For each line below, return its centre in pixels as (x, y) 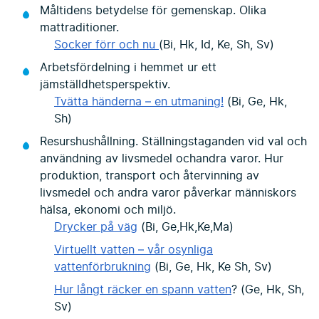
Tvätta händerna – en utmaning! (139, 102)
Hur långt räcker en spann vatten (143, 290)
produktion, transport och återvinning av (150, 176)
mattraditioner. (79, 28)
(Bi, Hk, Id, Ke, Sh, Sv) (216, 45)
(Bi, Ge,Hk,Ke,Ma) (185, 228)
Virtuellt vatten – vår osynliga (134, 250)
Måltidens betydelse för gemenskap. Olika (153, 11)
